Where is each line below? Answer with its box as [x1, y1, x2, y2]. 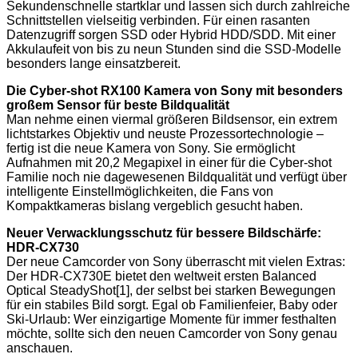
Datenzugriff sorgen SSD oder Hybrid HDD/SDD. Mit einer [6, 27, 336, 42]
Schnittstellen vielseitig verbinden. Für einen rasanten [6, 13, 310, 27]
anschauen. [6, 340, 73, 355]
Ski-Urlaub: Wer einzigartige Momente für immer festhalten [6, 312, 336, 326]
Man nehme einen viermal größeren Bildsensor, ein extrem [6, 112, 337, 126]
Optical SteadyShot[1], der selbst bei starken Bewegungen [6, 283, 336, 297]
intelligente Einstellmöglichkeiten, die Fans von [6, 184, 273, 198]
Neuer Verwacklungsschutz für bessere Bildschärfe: [6, 225, 321, 240]
